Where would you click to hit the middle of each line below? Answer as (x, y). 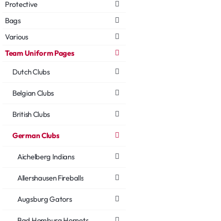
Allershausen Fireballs (51, 178)
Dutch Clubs (31, 72)
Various (17, 37)
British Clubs (31, 114)
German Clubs (36, 135)
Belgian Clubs (33, 93)
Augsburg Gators (45, 199)
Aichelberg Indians (46, 156)
